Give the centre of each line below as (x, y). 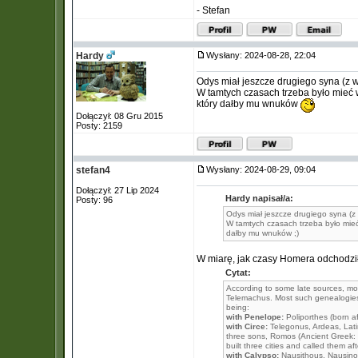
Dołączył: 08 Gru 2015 (119, 116)
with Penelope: (255, 317)
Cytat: (238, 272)
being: (238, 307)
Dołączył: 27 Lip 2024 (117, 190)
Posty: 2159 (99, 125)
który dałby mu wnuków (249, 104)
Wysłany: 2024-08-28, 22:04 (265, 55)
